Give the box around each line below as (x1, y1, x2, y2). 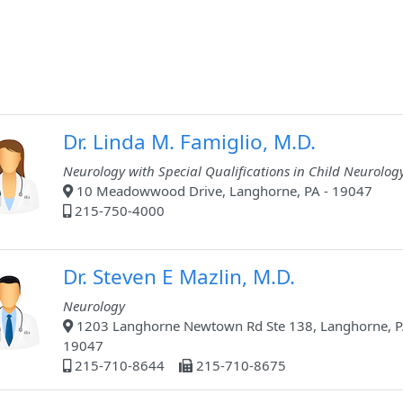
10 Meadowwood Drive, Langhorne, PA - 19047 (73, 182, 372, 201)
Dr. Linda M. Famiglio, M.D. (63, 128, 316, 157)
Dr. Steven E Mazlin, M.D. (63, 263, 295, 291)
